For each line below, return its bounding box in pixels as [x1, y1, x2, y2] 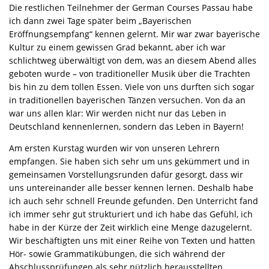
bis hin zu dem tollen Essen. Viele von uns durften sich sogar [9, 81, 255, 93]
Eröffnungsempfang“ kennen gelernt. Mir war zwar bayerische [9, 28, 260, 40]
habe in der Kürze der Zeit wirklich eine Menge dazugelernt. [9, 222, 252, 234]
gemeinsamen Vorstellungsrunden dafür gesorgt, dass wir [9, 169, 243, 181]
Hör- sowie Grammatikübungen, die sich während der [9, 248, 225, 260]
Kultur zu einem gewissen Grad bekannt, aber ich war [9, 41, 226, 53]
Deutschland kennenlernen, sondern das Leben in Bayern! [9, 121, 244, 133]
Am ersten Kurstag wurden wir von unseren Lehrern [9, 142, 220, 154]
